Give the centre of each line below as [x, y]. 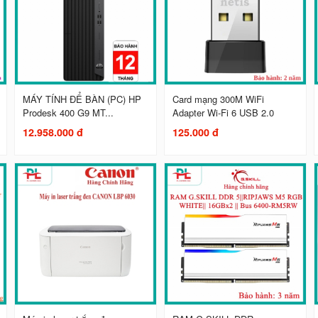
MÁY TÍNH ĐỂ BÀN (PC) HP [82, 99]
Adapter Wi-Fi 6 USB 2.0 [224, 113]
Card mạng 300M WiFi [219, 99]
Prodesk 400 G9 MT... [68, 113]
